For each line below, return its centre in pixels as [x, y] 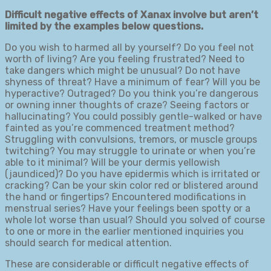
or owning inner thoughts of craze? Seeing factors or [127, 105]
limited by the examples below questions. [104, 26]
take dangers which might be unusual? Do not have [122, 70]
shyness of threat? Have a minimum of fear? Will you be [132, 82]
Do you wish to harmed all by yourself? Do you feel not [129, 47]
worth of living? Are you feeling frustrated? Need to [125, 59]
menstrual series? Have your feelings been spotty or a [128, 208]
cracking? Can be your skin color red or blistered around [132, 185]
